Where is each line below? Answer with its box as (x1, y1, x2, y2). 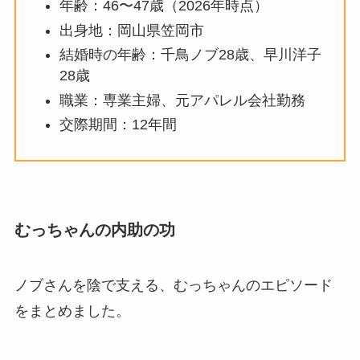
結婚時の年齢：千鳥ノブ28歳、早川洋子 (59, 47, 321, 63)
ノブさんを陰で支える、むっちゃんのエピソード (14, 277, 333, 294)
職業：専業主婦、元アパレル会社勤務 (59, 92, 305, 108)
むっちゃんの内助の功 (14, 221, 175, 239)
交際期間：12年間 (59, 117, 177, 133)
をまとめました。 (14, 303, 130, 320)
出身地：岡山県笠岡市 (59, 22, 204, 39)
